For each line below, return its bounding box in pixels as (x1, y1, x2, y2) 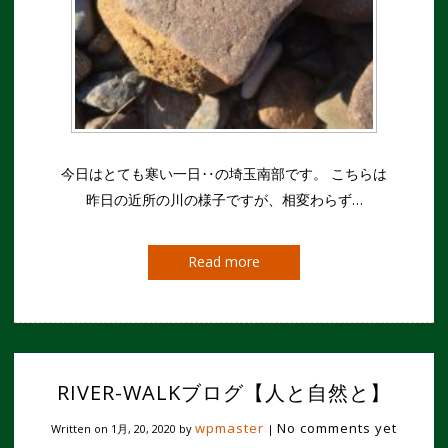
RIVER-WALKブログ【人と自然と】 (57, 378, 391, 406)
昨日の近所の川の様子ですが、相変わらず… (85, 189, 363, 209)
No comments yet (277, 418, 397, 437)
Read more (188, 251, 260, 271)
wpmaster (195, 418, 264, 437)
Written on (51, 420, 111, 436)
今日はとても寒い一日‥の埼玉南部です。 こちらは (61, 163, 387, 183)
